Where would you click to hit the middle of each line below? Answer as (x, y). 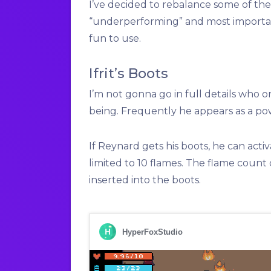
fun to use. (115, 39)
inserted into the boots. (145, 180)
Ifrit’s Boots (129, 73)
